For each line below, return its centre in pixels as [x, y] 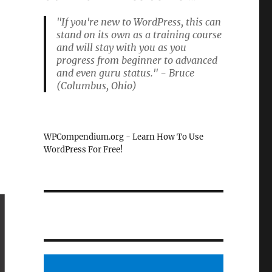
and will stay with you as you [121, 47]
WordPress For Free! [83, 150]
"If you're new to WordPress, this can [138, 22]
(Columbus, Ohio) [96, 86]
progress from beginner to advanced [137, 60]
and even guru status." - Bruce [125, 73]
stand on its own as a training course [139, 35]
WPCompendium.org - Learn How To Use [123, 137]
